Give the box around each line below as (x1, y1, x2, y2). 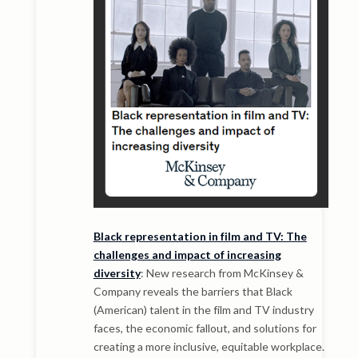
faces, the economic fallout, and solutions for (93, 320, 316, 335)
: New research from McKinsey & (140, 265, 304, 280)
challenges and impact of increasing (93, 247, 281, 261)
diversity (93, 265, 141, 280)
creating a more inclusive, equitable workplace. (93, 339, 324, 353)
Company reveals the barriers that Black (93, 284, 292, 298)
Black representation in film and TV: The (93, 229, 307, 243)
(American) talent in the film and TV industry (93, 302, 314, 316)
